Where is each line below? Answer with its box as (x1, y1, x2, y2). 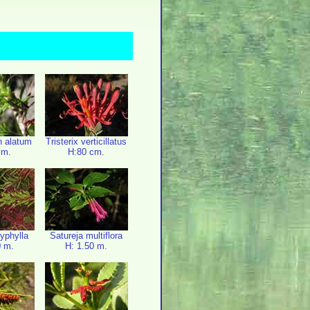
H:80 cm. (68, 147, 104, 157)
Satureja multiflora (50, 230, 122, 241)
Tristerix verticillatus (46, 136, 127, 147)
